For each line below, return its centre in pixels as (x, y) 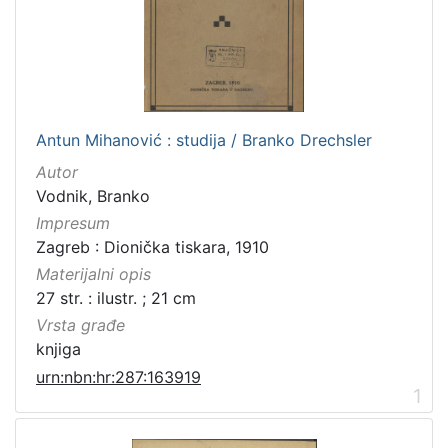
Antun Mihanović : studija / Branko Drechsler (204, 139)
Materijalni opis (93, 274)
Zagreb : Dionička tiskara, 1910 (152, 247)
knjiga (58, 349)
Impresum (73, 223)
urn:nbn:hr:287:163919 (118, 376)
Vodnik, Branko (93, 195)
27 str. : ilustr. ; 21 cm (116, 298)
